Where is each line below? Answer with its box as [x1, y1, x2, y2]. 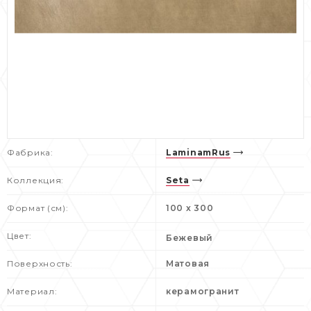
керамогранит [166, 285, 239, 296]
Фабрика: [7, 146, 53, 158]
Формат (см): [7, 202, 69, 213]
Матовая [166, 258, 210, 269]
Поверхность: [7, 258, 73, 269]
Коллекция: [7, 174, 64, 185]
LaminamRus [166, 146, 230, 158]
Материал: [7, 285, 58, 296]
